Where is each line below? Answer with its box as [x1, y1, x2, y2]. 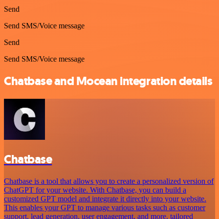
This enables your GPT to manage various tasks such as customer [4, 203, 205, 212]
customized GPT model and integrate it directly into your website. [4, 195, 206, 203]
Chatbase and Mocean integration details [4, 73, 213, 89]
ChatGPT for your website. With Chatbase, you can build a [4, 186, 186, 195]
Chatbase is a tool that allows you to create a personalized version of [4, 177, 214, 186]
